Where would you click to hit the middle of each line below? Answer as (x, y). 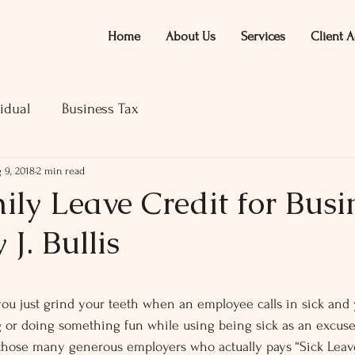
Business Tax (100, 109)
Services (263, 36)
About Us (190, 36)
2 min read (61, 170)
